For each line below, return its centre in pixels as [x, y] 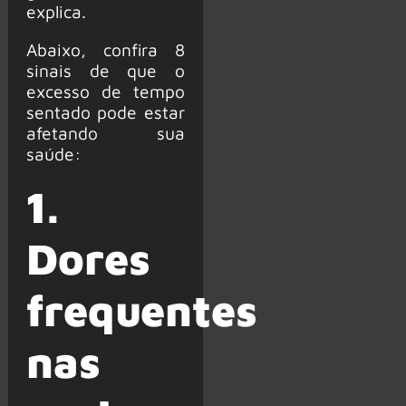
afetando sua [105, 132]
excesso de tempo [105, 91]
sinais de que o [105, 70]
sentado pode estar [105, 111]
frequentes [141, 310]
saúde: [53, 153]
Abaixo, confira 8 [105, 49]
